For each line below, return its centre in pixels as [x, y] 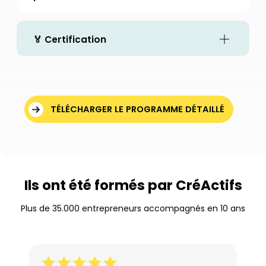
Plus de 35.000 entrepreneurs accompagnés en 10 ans [133, 209]
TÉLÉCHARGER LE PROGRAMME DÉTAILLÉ [138, 109]
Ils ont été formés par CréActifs [133, 186]
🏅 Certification [70, 39]
